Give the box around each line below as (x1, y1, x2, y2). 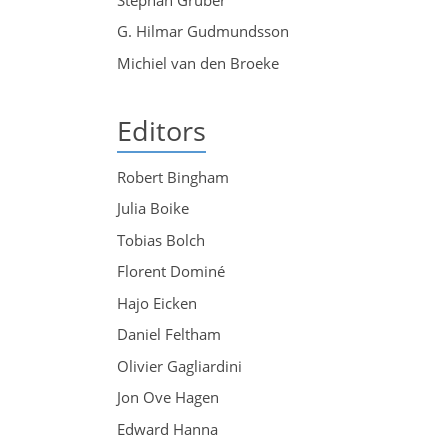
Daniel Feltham (117, 324, 221, 344)
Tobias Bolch (117, 229, 205, 250)
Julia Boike (117, 198, 189, 218)
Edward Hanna (117, 418, 218, 439)
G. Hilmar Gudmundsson (117, 21, 289, 42)
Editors (117, 112, 206, 150)
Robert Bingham (117, 166, 229, 187)
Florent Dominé (117, 261, 225, 281)
